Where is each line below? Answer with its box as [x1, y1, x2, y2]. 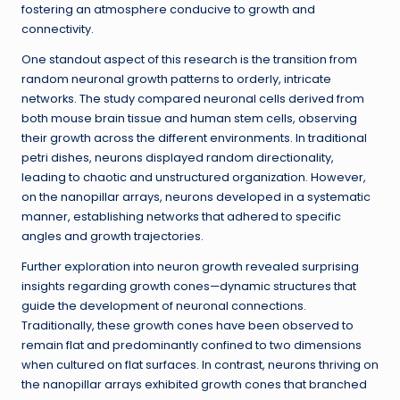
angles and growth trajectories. [21, 229, 204, 245]
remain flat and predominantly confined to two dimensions [21, 337, 362, 354]
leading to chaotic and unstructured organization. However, [21, 170, 366, 186]
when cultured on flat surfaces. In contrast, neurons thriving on [21, 357, 379, 373]
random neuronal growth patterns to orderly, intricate [21, 71, 331, 87]
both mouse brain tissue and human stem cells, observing [21, 111, 357, 127]
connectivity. [21, 21, 94, 37]
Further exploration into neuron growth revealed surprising [21, 259, 359, 275]
